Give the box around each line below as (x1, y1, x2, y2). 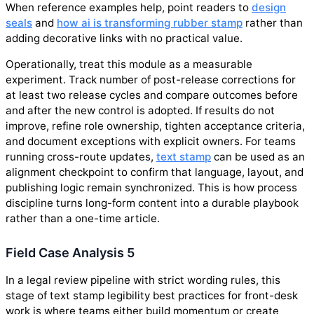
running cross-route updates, (6, 149, 156, 163)
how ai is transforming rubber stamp (57, 15, 243, 29)
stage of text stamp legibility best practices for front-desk (6, 289, 298, 302)
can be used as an (211, 149, 305, 163)
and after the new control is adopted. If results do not (6, 103, 275, 117)
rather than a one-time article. (6, 211, 160, 225)
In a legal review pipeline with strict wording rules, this (6, 273, 280, 287)
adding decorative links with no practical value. (6, 31, 243, 45)
